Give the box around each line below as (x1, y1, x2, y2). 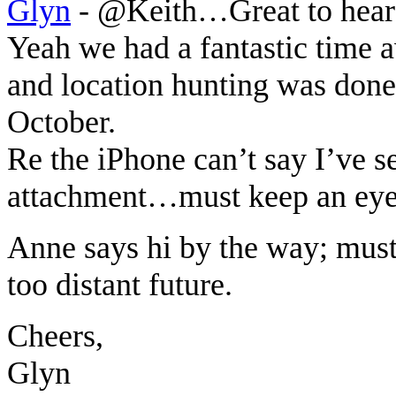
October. (7, 103, 116, 140)
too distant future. (7, 266, 232, 302)
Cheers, (7, 317, 103, 354)
